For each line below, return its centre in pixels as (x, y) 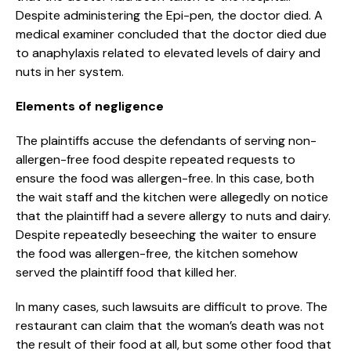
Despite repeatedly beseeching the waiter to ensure (166, 234)
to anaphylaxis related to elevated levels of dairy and (168, 52)
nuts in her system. (70, 71)
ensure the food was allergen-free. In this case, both (165, 178)
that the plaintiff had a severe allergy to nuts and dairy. (173, 215)
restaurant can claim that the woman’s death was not (170, 325)
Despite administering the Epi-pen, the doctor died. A (169, 15)
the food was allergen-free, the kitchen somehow (157, 253)
